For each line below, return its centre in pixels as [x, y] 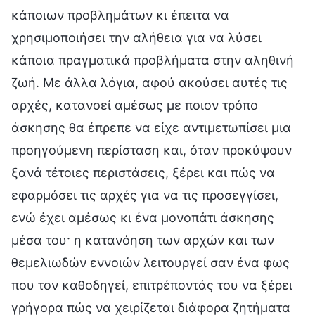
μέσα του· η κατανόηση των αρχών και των [143, 240]
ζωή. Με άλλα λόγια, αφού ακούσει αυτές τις [149, 83]
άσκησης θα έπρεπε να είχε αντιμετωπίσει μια [151, 128]
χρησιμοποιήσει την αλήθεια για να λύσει [136, 38]
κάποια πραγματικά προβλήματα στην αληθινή [153, 60]
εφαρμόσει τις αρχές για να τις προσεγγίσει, [145, 195]
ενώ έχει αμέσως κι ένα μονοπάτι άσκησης [143, 218]
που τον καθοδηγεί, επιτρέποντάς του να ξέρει [152, 285]
